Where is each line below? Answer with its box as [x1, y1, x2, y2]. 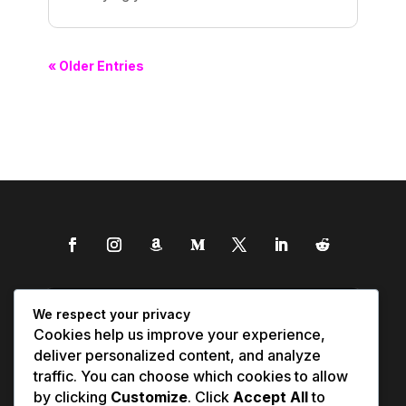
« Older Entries [47, 58, 144, 74]
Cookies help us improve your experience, [34, 324, 325, 343]
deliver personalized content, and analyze [34, 345, 321, 364]
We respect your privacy [33, 305, 190, 322]
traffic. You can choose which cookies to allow [34, 366, 348, 385]
